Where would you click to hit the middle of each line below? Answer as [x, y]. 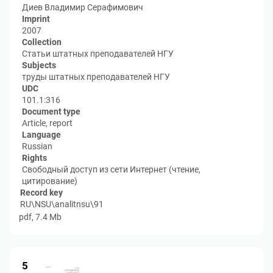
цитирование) [50, 181]
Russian [37, 146]
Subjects [39, 65]
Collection [42, 42]
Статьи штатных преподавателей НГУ [98, 54]
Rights [34, 158]
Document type [51, 112]
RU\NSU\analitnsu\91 [62, 204]
